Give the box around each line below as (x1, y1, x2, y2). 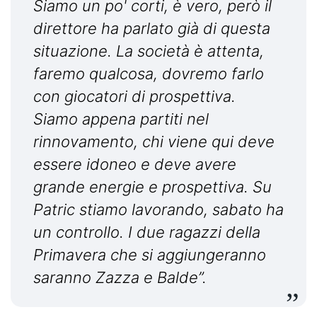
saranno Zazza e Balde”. (33, 268, 207, 287)
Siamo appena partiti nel (33, 110, 209, 129)
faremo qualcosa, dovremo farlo (33, 64, 264, 83)
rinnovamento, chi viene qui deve (33, 132, 275, 151)
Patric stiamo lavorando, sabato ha (33, 200, 284, 219)
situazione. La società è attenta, (33, 42, 264, 61)
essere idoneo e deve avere (33, 155, 236, 174)
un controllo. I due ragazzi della (33, 223, 260, 242)
